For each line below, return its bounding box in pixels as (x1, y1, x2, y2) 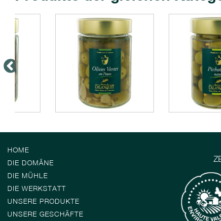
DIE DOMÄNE (7, 158, 54, 167)
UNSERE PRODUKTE (7, 197, 79, 205)
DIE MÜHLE (7, 171, 48, 180)
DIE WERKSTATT (7, 184, 66, 192)
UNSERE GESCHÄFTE (7, 210, 83, 218)
